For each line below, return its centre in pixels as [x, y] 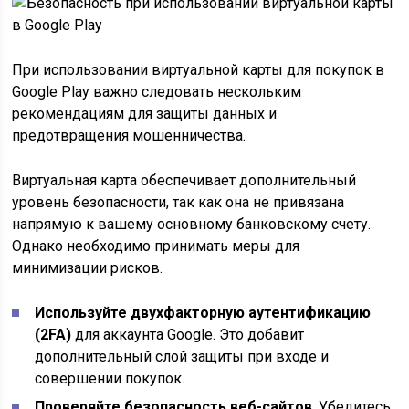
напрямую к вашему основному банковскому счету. [192, 224]
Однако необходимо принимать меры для [156, 246]
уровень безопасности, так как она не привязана [178, 202]
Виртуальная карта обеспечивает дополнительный [184, 180]
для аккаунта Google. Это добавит [188, 335]
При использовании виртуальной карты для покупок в [199, 70]
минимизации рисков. [88, 268]
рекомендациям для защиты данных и [145, 114]
